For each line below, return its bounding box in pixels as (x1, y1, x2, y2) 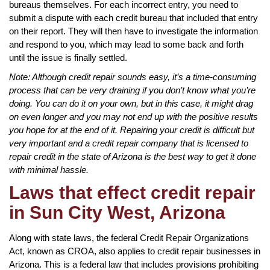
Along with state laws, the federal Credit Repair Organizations (9, 232, 249, 243)
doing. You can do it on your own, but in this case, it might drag (9, 98, 253, 108)
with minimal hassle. (9, 164, 89, 175)
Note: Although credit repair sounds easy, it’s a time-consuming (9, 71, 256, 82)
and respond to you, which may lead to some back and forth (9, 39, 243, 49)
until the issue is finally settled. (9, 52, 127, 63)
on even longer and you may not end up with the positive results (9, 111, 258, 122)
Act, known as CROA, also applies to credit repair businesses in (9, 245, 260, 256)
